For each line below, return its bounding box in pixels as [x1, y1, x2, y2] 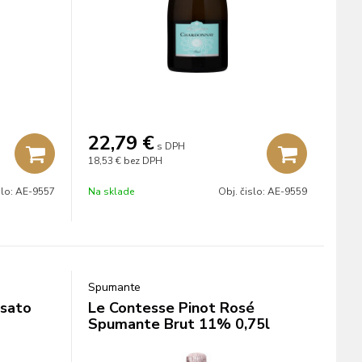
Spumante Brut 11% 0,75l [87, 314, 270, 334]
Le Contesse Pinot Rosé [87, 298, 255, 318]
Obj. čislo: [218, 185, 267, 198]
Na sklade [87, 185, 134, 198]
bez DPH [123, 154, 162, 167]
